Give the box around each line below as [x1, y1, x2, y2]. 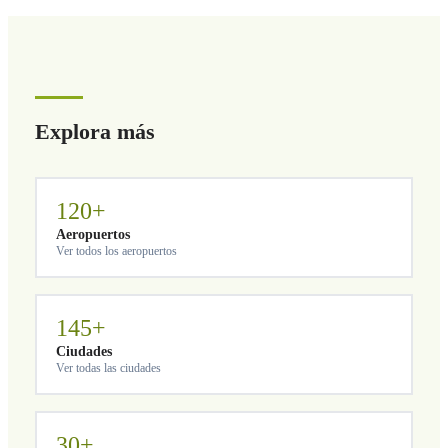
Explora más [34, 119, 155, 145]
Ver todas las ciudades [56, 361, 162, 374]
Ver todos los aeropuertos [56, 244, 178, 257]
